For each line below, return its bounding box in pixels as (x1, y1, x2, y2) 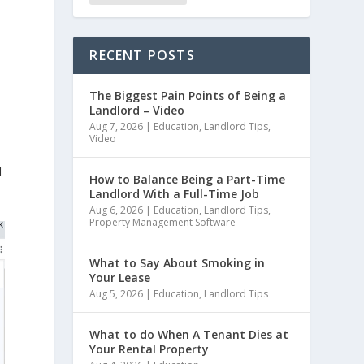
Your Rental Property (89, 340, 210, 357)
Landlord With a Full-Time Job (89, 185, 260, 201)
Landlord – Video (89, 102, 185, 118)
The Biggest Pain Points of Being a (89, 87, 287, 103)
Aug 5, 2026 (89, 286, 144, 301)
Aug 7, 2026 (89, 119, 144, 133)
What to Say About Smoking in (89, 254, 266, 271)
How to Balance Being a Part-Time (89, 171, 286, 187)
